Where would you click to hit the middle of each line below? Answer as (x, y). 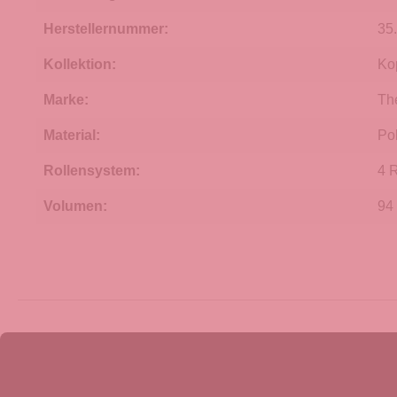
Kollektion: (80, 65)
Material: (72, 136)
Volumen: (75, 206)
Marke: (66, 100)
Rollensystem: (92, 171)
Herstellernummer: (106, 29)
